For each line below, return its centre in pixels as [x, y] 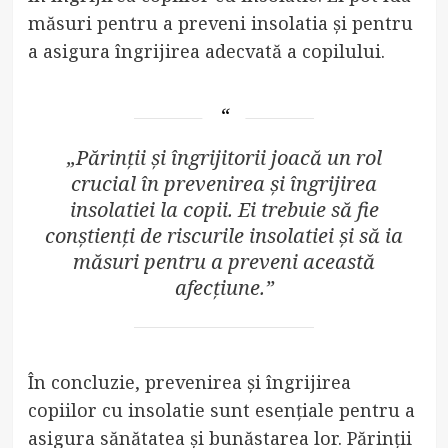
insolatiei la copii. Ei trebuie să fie [224, 209]
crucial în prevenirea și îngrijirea [224, 183]
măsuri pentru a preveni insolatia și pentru [220, 22]
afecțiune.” [224, 287]
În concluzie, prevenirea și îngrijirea [189, 381]
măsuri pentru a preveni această [224, 261]
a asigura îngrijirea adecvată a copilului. [206, 50]
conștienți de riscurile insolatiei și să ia [224, 235]
